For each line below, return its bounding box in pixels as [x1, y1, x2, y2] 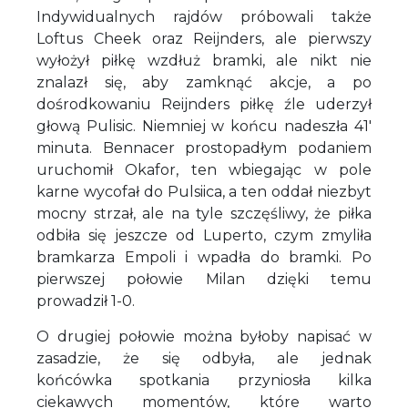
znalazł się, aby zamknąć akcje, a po [36, 73, 372, 91]
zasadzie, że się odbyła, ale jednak [36, 349, 372, 367]
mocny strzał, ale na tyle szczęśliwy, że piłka [36, 204, 372, 222]
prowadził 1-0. [36, 291, 135, 310]
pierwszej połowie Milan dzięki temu [36, 270, 372, 288]
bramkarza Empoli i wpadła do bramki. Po [36, 248, 372, 266]
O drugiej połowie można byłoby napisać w [36, 327, 372, 345]
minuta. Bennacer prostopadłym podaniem [36, 138, 372, 157]
